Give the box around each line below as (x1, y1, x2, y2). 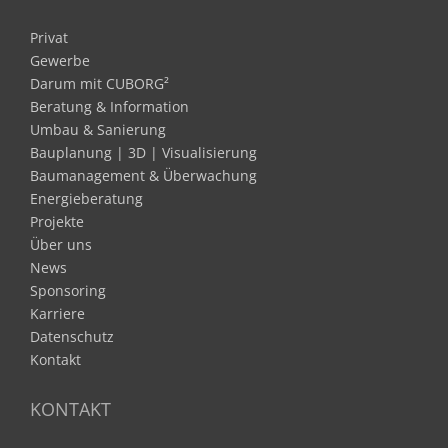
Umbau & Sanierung (30, 119, 166, 139)
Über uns (30, 234, 92, 254)
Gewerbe (30, 50, 90, 70)
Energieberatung (30, 188, 143, 208)
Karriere (30, 303, 85, 323)
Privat (30, 27, 68, 47)
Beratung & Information (30, 96, 189, 116)
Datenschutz (30, 326, 114, 346)
